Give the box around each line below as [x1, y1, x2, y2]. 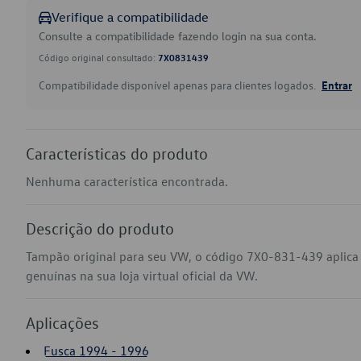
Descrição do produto [26, 218, 174, 238]
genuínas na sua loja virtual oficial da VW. [26, 268, 258, 284]
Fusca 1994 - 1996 [44, 342, 149, 359]
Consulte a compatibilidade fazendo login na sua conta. [39, 28, 317, 44]
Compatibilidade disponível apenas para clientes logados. [39, 77, 318, 93]
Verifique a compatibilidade [52, 9, 209, 25]
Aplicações [26, 313, 99, 332]
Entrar [322, 77, 352, 92]
